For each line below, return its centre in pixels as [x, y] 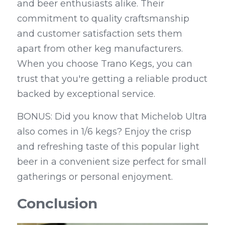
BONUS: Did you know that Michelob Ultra [112, 117]
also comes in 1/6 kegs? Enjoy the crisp [104, 132]
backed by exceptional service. [86, 94]
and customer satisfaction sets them [100, 34]
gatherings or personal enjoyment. [95, 177]
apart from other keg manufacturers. [100, 49]
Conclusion [57, 204]
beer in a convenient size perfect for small [112, 162]
